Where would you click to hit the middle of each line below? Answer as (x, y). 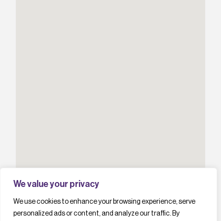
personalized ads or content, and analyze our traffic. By (96, 214)
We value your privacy (56, 184)
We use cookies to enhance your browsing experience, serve (104, 202)
